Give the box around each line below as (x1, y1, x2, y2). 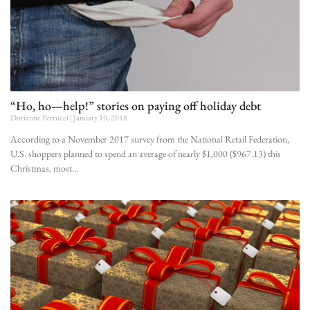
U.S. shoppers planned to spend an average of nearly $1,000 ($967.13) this (10, 147, 281, 160)
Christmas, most (10, 161, 72, 174)
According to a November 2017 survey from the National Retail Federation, (10, 132, 289, 145)
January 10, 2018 (72, 111, 127, 123)
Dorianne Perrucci (10, 111, 70, 123)
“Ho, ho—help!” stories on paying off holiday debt (10, 97, 261, 113)
